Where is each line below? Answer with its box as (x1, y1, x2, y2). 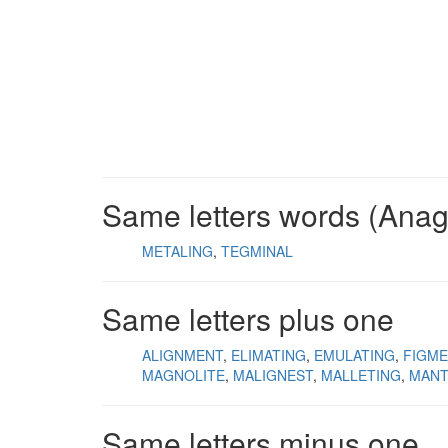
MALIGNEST (233, 365, 313, 385)
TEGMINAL (221, 241, 293, 261)
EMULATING (314, 345, 395, 365)
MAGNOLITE (142, 365, 225, 385)
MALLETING (321, 365, 401, 385)
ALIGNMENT (142, 345, 223, 365)
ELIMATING (231, 345, 306, 365)
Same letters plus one (102, 297, 394, 340)
